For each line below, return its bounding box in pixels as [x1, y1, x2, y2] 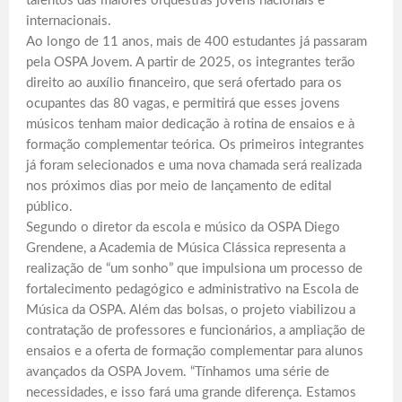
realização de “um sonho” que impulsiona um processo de [26, 261, 363, 275]
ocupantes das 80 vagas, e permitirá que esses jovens [26, 96, 340, 110]
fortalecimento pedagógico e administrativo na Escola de [26, 282, 359, 296]
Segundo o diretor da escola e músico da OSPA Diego [26, 220, 340, 234]
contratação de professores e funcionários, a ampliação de [26, 323, 365, 337]
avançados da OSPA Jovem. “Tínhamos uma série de [26, 364, 329, 379]
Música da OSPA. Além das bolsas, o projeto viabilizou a [26, 302, 355, 317]
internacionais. [26, 13, 111, 28]
